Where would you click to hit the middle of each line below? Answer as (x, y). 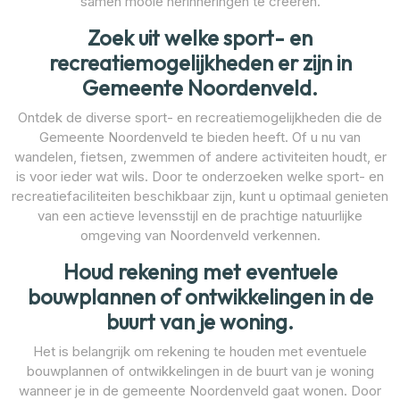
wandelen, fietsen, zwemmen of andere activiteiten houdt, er (200, 156)
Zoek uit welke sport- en (200, 37)
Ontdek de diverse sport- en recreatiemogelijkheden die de (200, 117)
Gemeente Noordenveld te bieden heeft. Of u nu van (200, 137)
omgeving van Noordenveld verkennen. (200, 235)
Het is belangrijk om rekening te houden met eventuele (200, 351)
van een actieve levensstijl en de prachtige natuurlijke (200, 215)
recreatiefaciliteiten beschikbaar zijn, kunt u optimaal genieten (200, 196)
